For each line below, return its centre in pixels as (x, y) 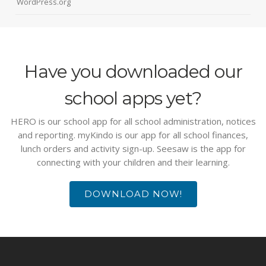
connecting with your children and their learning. (133, 162)
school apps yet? (133, 99)
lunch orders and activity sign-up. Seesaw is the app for (133, 149)
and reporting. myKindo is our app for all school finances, (133, 135)
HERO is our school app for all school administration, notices (133, 121)
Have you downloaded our (133, 72)
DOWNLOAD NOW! (133, 194)
